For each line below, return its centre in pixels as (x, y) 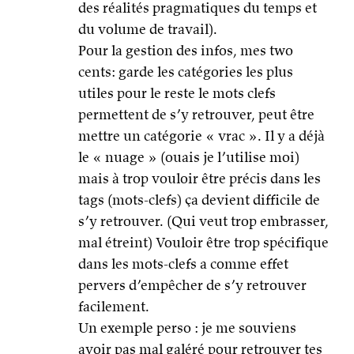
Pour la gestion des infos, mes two (186, 51)
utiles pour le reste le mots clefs (177, 93)
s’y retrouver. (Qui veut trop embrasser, (203, 221)
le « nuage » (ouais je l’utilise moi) (189, 157)
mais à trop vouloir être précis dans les (200, 179)
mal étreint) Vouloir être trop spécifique (203, 243)
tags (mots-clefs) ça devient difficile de (199, 200)
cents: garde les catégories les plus (186, 72)
